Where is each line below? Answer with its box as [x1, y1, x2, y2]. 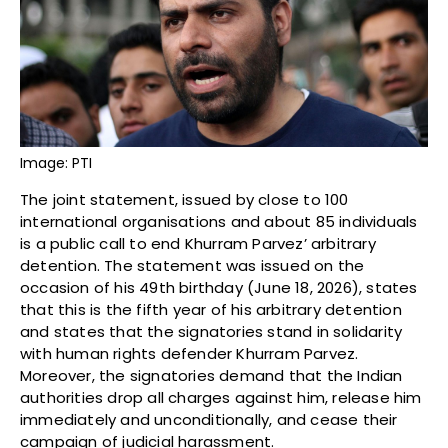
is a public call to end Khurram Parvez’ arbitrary [20, 233, 376, 255]
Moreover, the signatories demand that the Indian [20, 365, 403, 387]
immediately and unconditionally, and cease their [20, 409, 398, 431]
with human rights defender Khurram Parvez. [20, 343, 359, 365]
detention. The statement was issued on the [20, 255, 365, 277]
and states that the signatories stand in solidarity [20, 321, 403, 343]
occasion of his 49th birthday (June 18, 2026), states [20, 277, 418, 299]
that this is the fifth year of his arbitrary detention [20, 299, 402, 321]
